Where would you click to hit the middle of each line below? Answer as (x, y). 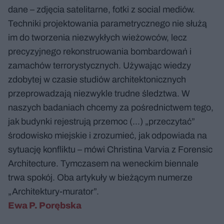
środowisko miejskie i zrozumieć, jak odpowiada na (107, 135)
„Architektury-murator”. (53, 191)
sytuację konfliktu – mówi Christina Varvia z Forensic (110, 149)
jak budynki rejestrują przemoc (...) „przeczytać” (101, 121)
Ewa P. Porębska (45, 205)
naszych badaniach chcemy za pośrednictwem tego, (111, 107)
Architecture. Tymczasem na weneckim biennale (103, 163)
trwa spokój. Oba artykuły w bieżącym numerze (100, 177)
